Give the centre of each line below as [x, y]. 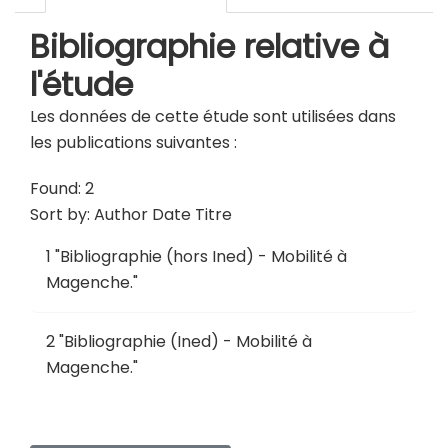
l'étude [81, 84]
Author [121, 214]
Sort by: [62, 214]
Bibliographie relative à [209, 46]
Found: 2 [62, 188]
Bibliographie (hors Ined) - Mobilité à [203, 256]
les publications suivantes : [133, 142]
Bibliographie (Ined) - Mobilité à [188, 341]
